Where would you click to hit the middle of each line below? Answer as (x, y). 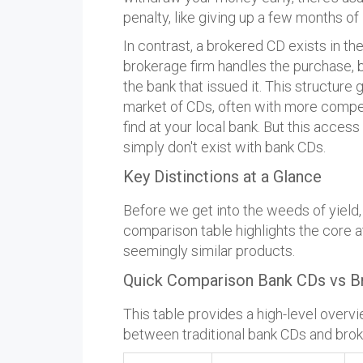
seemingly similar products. (209, 251)
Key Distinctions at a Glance (222, 177)
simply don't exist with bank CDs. (224, 147)
